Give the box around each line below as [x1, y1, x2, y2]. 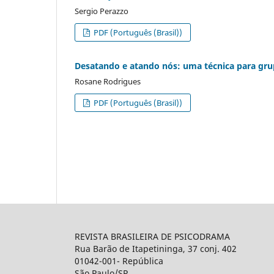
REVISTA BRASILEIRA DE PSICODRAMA [75, 230, 230, 242]
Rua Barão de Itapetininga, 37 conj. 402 [75, 242, 237, 254]
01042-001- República [75, 254, 163, 267]
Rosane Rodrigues [75, 75, 141, 87]
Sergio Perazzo [75, 5, 128, 17]
